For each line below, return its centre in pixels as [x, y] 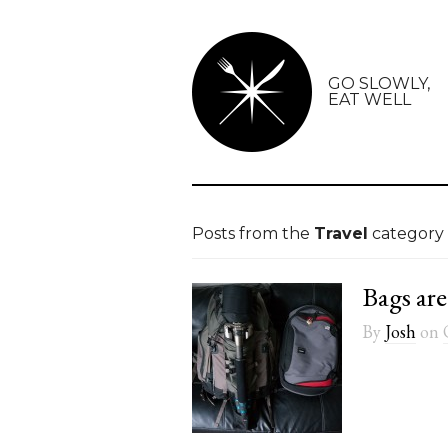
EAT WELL [369, 99]
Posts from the [253, 233]
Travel [341, 233]
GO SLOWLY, [379, 83]
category [406, 233]
